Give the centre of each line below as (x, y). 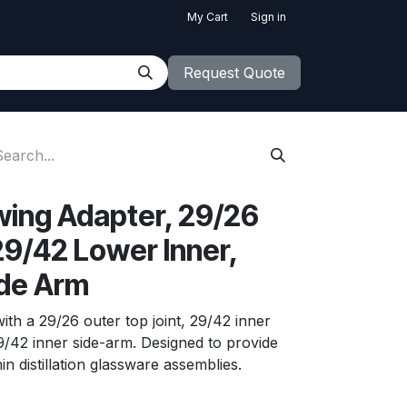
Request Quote (234, 73)
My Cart (208, 16)
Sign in (268, 16)
